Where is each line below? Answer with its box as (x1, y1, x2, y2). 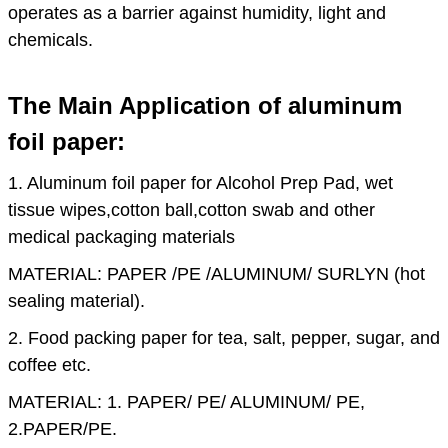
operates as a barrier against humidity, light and (8, 2, 386, 23)
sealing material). (8, 290, 145, 311)
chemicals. (8, 29, 93, 50)
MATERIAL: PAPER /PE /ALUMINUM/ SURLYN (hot (8, 263, 425, 284)
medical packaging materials (8, 226, 235, 247)
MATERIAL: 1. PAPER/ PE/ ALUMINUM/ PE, (8, 391, 365, 412)
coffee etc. (8, 354, 91, 375)
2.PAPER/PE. (8, 418, 117, 439)
